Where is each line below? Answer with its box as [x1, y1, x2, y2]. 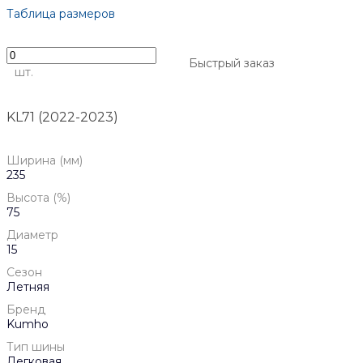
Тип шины [6, 340, 65, 355]
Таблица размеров [6, 6, 115, 22]
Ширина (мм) [6, 153, 83, 169]
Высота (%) [6, 190, 70, 206]
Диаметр [6, 228, 58, 243]
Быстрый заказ [189, 56, 275, 71]
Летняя [6, 280, 49, 295]
